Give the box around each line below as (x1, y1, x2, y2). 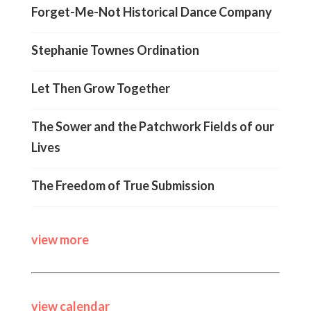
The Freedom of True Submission (31, 178, 215, 194)
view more (31, 232, 89, 248)
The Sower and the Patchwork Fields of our (31, 119, 274, 135)
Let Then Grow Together (31, 81, 170, 96)
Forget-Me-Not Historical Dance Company (31, 4, 272, 20)
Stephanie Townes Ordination (31, 42, 199, 58)
